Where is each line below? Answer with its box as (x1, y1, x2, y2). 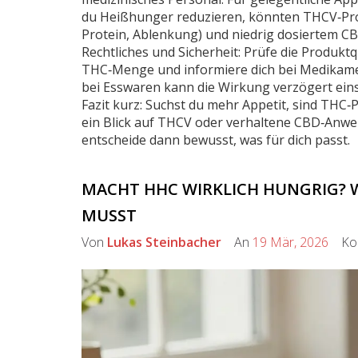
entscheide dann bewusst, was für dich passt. (82, 131, 350, 149)
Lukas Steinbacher (107, 233, 221, 251)
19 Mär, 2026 (253, 233, 328, 251)
